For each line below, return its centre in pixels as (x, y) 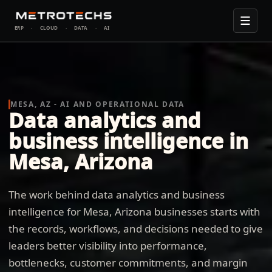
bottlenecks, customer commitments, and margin (128, 263)
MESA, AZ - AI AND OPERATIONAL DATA (98, 104)
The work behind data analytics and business (117, 195)
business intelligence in (128, 141)
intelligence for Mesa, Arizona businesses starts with (134, 212)
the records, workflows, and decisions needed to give (136, 229)
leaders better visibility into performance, (108, 246)
